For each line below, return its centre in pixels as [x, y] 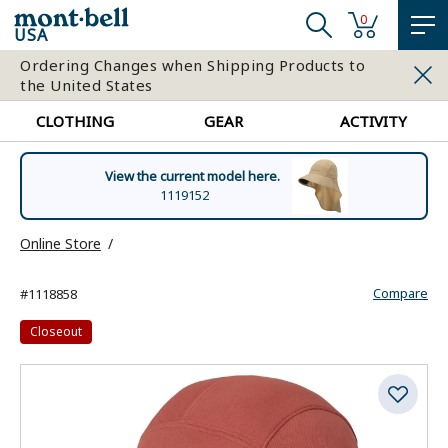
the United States [86, 85]
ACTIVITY [373, 121]
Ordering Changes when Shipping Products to [192, 65]
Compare [400, 293]
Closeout [56, 331]
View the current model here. [192, 176]
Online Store [60, 243]
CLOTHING [74, 121]
